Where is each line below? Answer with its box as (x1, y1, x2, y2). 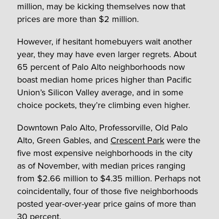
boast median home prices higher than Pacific (17, 73, 192, 86)
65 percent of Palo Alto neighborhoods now (17, 60, 185, 73)
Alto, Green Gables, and (17, 133, 110, 147)
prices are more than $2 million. (17, 12, 139, 25)
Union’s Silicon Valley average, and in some (17, 86, 183, 99)
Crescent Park (110, 133, 164, 147)
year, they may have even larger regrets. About (17, 47, 197, 61)
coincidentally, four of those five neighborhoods (17, 184, 198, 197)
